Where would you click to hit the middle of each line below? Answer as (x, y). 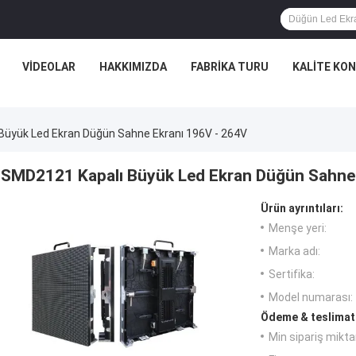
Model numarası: (311, 298)
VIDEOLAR (48, 67)
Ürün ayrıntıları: (302, 209)
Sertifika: (292, 275)
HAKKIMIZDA (133, 67)
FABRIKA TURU (229, 67)
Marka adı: (294, 252)
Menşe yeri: (298, 228)
